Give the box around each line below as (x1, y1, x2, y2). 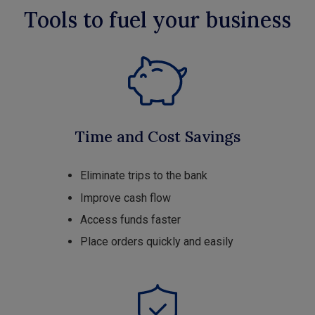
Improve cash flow (80, 191, 171, 205)
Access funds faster (80, 213, 181, 227)
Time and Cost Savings (75, 127, 240, 147)
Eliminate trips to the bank (80, 169, 207, 183)
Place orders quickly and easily (80, 235, 233, 249)
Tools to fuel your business (24, 6, 291, 33)
